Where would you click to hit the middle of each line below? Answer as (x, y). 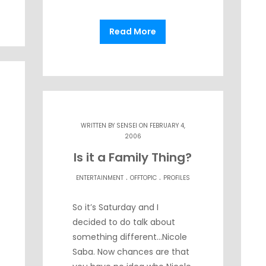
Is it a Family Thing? (133, 157)
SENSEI (126, 125)
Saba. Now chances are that (131, 251)
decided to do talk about (124, 222)
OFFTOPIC (143, 178)
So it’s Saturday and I (116, 207)
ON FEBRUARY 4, (161, 125)
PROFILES (176, 178)
